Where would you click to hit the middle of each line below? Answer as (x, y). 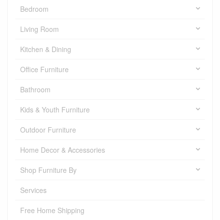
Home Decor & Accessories (63, 150)
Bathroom (35, 90)
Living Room (40, 29)
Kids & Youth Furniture (55, 110)
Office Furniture (44, 69)
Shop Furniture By (48, 170)
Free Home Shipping (52, 210)
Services (33, 190)
